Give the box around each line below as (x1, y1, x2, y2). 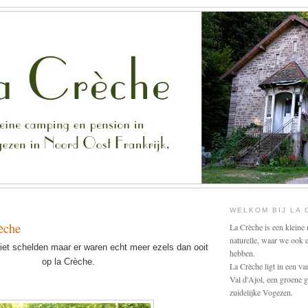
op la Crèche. (41, 256, 95, 267)
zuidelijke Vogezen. (230, 287, 293, 298)
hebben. (230, 247, 255, 259)
